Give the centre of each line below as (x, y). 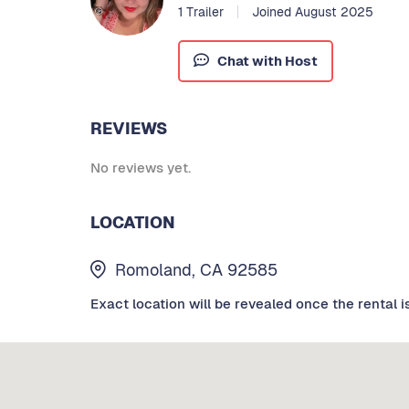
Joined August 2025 (312, 12)
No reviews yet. (141, 168)
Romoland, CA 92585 (197, 269)
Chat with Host (267, 61)
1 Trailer (201, 12)
